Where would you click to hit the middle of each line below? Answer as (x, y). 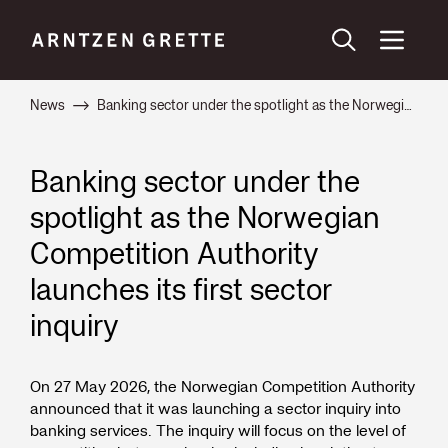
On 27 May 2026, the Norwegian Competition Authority (222, 386)
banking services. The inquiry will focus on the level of (218, 430)
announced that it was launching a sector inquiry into (215, 408)
